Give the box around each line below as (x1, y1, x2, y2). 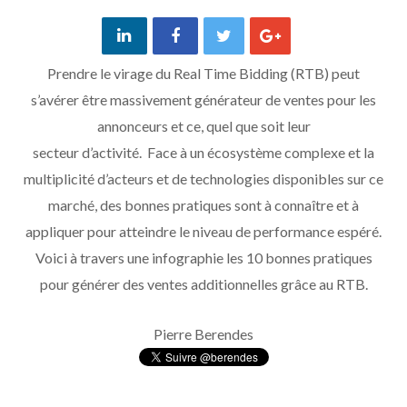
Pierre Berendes (154, 325, 253, 343)
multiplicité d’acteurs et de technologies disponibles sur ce (24, 170, 383, 188)
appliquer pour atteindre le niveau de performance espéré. (25, 223, 382, 241)
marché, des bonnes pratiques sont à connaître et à (48, 196, 359, 214)
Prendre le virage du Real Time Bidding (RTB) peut (47, 65, 360, 83)
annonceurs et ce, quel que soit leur (96, 117, 311, 135)
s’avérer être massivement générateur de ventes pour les (31, 91, 376, 109)
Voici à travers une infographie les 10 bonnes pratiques (35, 249, 372, 267)
